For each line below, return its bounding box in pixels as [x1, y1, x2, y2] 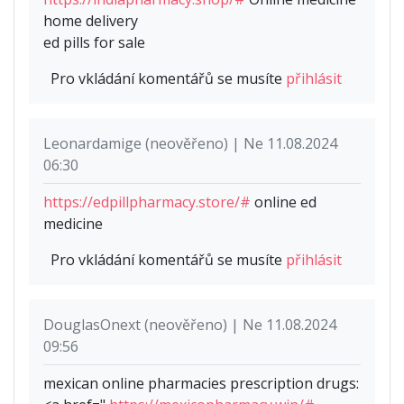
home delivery [43, 11, 138, 32]
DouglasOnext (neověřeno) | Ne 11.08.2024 [43, 315, 336, 335]
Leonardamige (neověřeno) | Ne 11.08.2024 [43, 133, 337, 154]
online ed [251, 192, 317, 213]
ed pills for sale [43, 32, 145, 53]
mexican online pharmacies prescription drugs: [43, 373, 359, 394]
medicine [43, 214, 103, 234]
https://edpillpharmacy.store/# [43, 192, 251, 213]
